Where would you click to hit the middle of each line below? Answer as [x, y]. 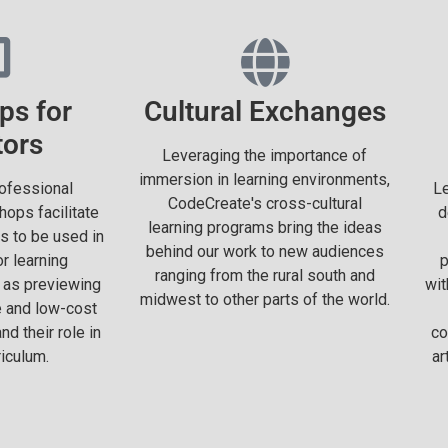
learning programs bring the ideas [264, 227]
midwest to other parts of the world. [264, 299]
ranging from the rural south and [264, 275]
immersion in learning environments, [264, 179]
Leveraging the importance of [264, 155]
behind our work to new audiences [264, 251]
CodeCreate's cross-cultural [264, 203]
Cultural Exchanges [264, 111]
